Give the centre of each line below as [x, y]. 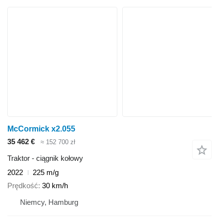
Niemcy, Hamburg [49, 202]
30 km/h [55, 185]
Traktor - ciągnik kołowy [45, 158]
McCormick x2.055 [41, 129]
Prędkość [23, 185]
